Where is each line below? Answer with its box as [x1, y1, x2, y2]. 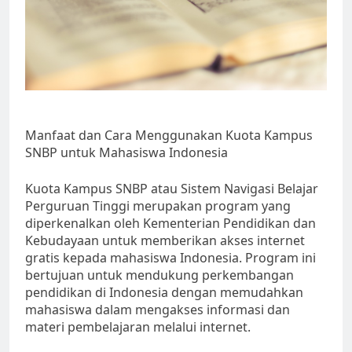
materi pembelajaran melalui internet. [25, 318, 251, 336]
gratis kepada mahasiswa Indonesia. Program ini [25, 249, 316, 267]
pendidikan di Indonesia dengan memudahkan [25, 284, 303, 302]
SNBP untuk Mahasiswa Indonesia [25, 144, 228, 162]
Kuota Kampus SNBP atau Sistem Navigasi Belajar [25, 180, 318, 198]
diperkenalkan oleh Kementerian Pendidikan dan [25, 214, 316, 233]
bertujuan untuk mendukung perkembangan [25, 266, 294, 284]
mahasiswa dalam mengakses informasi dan [25, 301, 290, 319]
